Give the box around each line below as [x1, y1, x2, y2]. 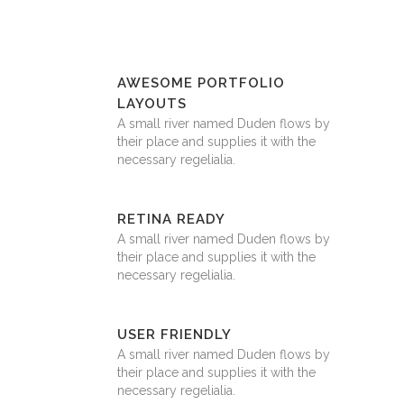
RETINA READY [117, 211, 225, 228]
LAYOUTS [117, 96, 187, 113]
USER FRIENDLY [117, 326, 232, 344]
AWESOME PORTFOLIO [117, 75, 285, 92]
